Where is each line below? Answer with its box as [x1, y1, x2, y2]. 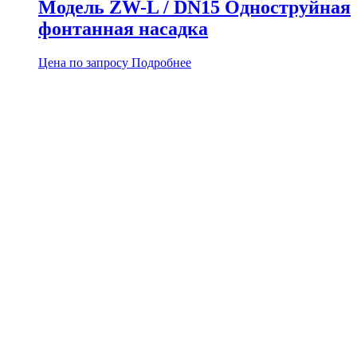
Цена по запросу [38, 55, 128, 69]
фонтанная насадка [38, 18, 208, 39]
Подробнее [131, 55, 191, 69]
